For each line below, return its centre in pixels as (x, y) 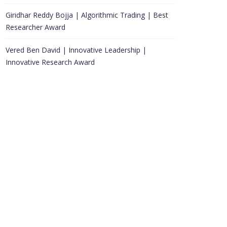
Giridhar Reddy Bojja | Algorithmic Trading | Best (87, 15)
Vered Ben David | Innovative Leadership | (76, 50)
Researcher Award (35, 27)
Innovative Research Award (50, 62)
